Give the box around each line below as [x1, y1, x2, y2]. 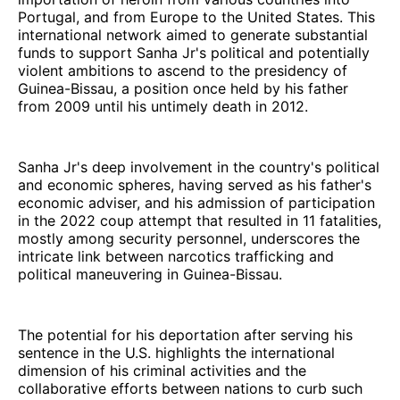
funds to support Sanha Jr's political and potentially [18, 43, 370, 62]
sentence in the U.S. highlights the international [18, 343, 335, 362]
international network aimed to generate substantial [18, 25, 368, 44]
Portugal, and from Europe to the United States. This [18, 7, 375, 26]
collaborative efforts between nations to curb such [18, 379, 362, 397]
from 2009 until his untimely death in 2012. [18, 96, 308, 115]
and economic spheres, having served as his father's [18, 175, 371, 194]
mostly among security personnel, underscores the [18, 229, 360, 247]
